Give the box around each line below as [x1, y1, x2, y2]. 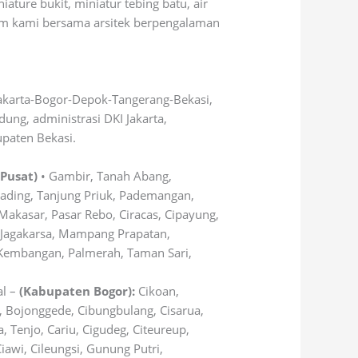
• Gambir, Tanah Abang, [38, 168, 173, 185]
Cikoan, [138, 283, 180, 300]
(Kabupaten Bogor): [19, 283, 139, 300]
